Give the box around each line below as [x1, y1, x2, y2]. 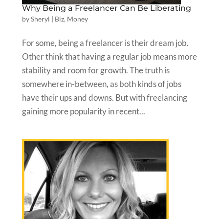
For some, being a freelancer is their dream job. [22, 37, 189, 48]
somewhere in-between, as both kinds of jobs [22, 78, 181, 89]
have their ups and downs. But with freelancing [22, 92, 187, 103]
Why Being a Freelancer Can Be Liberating [22, 3, 191, 13]
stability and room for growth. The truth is [22, 65, 170, 75]
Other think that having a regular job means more [22, 51, 197, 62]
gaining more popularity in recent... [22, 106, 145, 116]
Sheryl [30, 14, 50, 23]
